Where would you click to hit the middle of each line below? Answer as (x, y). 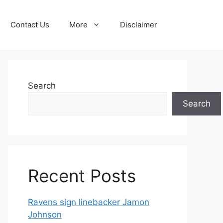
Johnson (45, 215)
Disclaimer (139, 25)
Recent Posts (82, 176)
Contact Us (30, 25)
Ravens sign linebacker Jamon (89, 202)
